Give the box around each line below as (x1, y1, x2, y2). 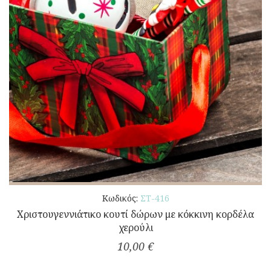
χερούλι (118, 221, 153, 235)
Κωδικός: (102, 192, 140, 204)
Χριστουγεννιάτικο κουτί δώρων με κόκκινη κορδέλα (17, 207, 254, 221)
